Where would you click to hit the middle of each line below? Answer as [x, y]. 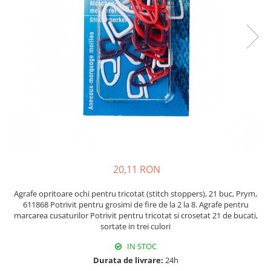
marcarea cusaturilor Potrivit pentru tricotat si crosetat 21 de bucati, [135, 215]
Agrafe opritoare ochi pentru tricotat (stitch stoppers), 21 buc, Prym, [135, 193]
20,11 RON [137, 169]
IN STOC [141, 246]
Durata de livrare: [128, 260]
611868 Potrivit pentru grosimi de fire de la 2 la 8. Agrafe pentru [135, 204]
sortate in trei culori [135, 226]
